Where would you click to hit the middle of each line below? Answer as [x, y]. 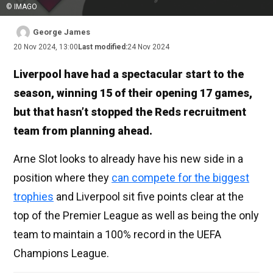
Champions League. [61, 253]
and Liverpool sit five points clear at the [149, 197]
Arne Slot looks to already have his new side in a [128, 159]
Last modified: [103, 47]
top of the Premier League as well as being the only [136, 216]
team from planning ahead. [83, 131]
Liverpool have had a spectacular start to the [129, 74]
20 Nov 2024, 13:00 [46, 47]
